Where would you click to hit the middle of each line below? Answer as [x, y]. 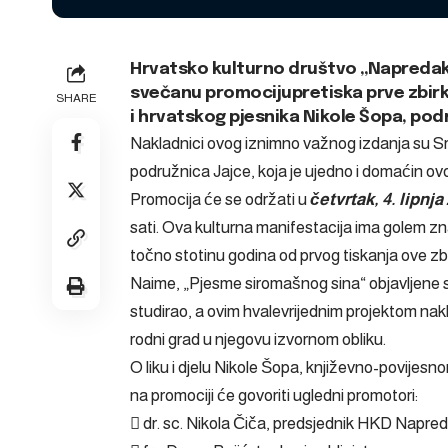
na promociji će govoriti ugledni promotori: [274, 395]
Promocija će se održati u [220, 199]
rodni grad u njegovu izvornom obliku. [258, 339]
